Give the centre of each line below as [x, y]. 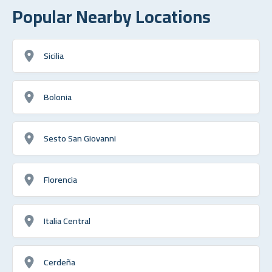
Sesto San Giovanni [80, 138]
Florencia [60, 179]
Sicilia [54, 55]
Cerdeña [59, 262]
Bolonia [58, 97]
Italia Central [67, 220]
